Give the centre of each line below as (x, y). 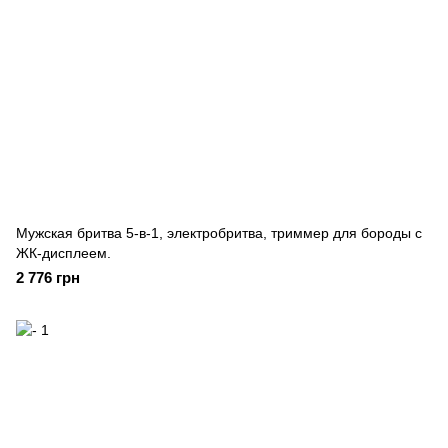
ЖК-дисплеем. (63, 253)
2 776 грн (48, 277)
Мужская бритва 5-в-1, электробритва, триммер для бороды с (219, 233)
